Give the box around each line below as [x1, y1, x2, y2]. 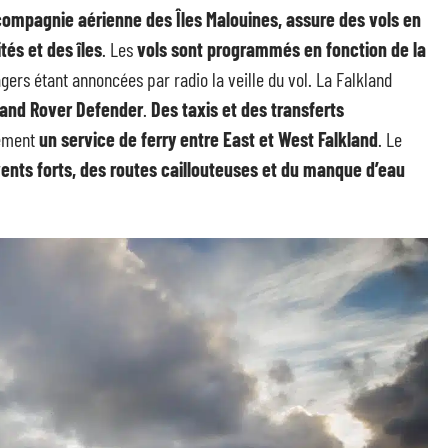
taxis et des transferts [182, 97, 344, 121]
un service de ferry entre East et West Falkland [39, 127, 378, 151]
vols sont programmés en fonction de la [137, 37, 426, 61]
